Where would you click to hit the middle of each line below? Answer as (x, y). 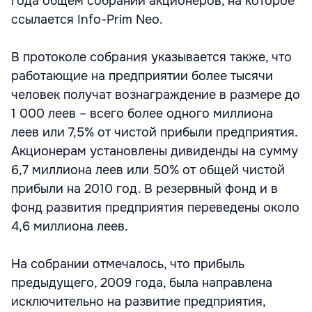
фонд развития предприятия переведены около (155, 208)
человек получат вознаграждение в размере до (156, 95)
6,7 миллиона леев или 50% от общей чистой (148, 170)
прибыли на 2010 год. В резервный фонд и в (145, 189)
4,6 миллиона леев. (70, 226)
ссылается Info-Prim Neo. (87, 19)
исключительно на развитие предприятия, (138, 302)
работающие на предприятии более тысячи (142, 76)
